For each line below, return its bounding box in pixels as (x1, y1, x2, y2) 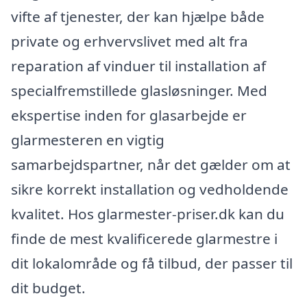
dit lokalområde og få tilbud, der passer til (11, 253, 293, 273)
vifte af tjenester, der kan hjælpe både (11, 6, 265, 26)
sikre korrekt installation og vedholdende (11, 179, 288, 199)
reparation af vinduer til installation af (11, 56, 266, 75)
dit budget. (11, 278, 86, 297)
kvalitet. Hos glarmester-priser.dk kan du (11, 204, 284, 223)
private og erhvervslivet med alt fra (11, 31, 248, 51)
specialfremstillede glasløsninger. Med (11, 80, 267, 100)
